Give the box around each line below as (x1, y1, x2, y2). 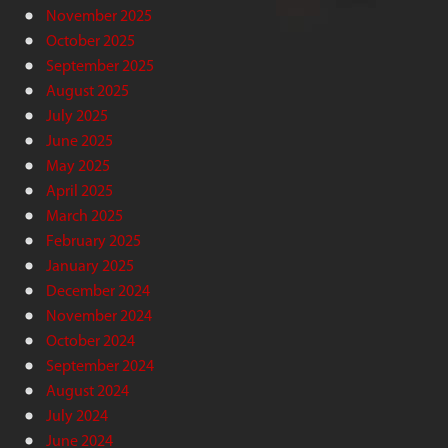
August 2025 (46, 80, 129, 100)
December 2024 (46, 280, 150, 300)
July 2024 (46, 405, 108, 425)
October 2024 (46, 330, 135, 350)
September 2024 (46, 355, 154, 375)
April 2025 (46, 180, 113, 200)
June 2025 (46, 130, 113, 150)
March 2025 (46, 205, 123, 225)
